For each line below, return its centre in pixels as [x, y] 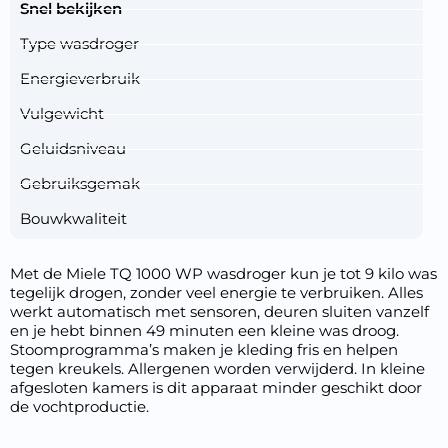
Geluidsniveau [73, 148]
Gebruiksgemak [80, 183]
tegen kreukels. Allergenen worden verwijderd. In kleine [217, 368]
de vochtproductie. [79, 406]
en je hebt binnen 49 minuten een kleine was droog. [204, 330]
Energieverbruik [80, 78]
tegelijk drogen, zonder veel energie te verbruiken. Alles [216, 292]
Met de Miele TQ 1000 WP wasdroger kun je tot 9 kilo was [223, 273]
